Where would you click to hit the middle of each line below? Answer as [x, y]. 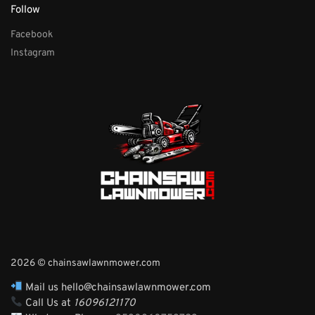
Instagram [33, 53]
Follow [25, 11]
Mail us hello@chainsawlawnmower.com [117, 288]
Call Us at [49, 303]
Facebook [32, 34]
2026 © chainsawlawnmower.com [85, 263]
